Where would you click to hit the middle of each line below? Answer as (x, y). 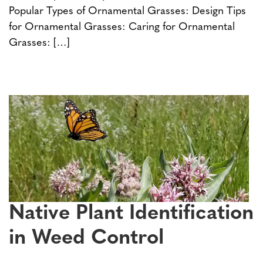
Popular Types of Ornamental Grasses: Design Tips (127, 12)
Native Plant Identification (131, 214)
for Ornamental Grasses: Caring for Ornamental (122, 28)
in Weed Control (86, 238)
